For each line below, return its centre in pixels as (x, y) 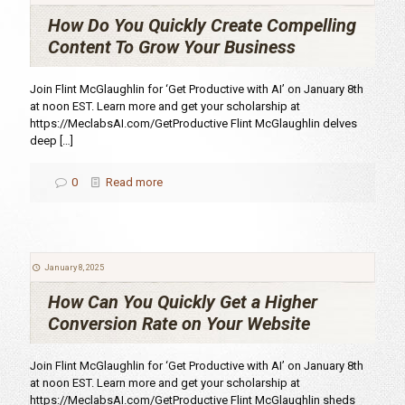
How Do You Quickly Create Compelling (202, 25)
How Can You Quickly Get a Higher (183, 302)
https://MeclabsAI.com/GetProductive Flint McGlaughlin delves (193, 123)
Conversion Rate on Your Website (179, 324)
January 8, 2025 (74, 267)
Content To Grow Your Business (172, 47)
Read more (135, 182)
